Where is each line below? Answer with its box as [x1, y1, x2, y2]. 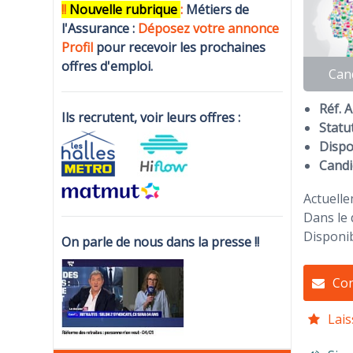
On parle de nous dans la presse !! [61, 233, 260, 251]
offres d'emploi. [61, 58, 154, 76]
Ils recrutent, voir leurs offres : [61, 109, 244, 127]
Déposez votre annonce [138, 20, 280, 38]
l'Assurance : [61, 20, 139, 38]
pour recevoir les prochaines [93, 39, 266, 57]
